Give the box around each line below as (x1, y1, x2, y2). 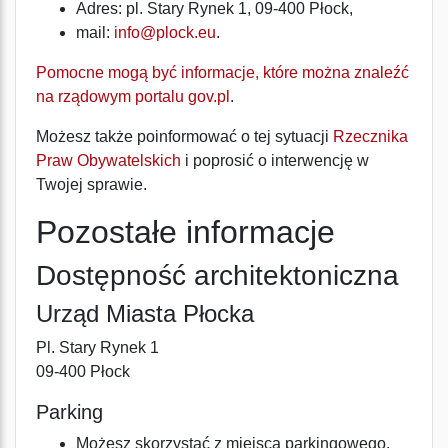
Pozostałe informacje (36, 214, 335, 250)
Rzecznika (333, 128, 408, 145)
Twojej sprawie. (36, 176, 147, 193)
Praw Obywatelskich (36, 152, 181, 169)
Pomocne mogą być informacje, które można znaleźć (36, 64, 409, 81)
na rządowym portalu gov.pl (36, 88, 230, 105)
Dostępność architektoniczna (36, 260, 399, 291)
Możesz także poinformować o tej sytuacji (36, 128, 333, 145)
